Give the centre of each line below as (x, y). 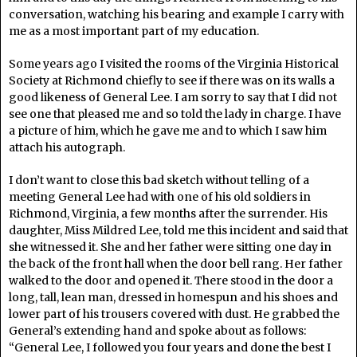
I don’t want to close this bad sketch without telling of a (159, 180)
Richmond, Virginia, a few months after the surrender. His (168, 214)
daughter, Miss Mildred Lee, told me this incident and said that (178, 230)
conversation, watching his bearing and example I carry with (177, 14)
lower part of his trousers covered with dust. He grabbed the (174, 314)
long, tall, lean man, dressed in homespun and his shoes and (173, 297)
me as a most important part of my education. (134, 31)
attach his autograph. (67, 147)
